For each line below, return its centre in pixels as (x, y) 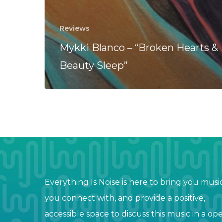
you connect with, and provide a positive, (125, 198)
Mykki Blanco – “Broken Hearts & (139, 47)
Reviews (75, 28)
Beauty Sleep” (94, 65)
